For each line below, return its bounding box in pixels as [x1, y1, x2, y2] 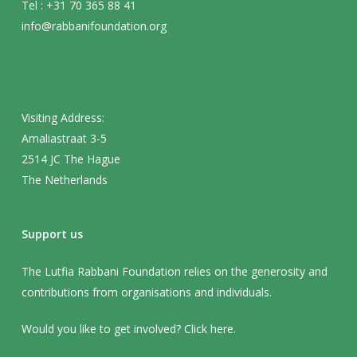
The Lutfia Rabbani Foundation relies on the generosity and [21, 264, 328, 279]
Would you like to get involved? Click [21, 321, 210, 336]
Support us [21, 226, 83, 241]
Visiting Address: [21, 110, 104, 125]
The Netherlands [21, 172, 108, 187]
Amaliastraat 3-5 [21, 131, 107, 146]
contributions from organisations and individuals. [21, 284, 272, 300]
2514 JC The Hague [21, 151, 120, 167]
